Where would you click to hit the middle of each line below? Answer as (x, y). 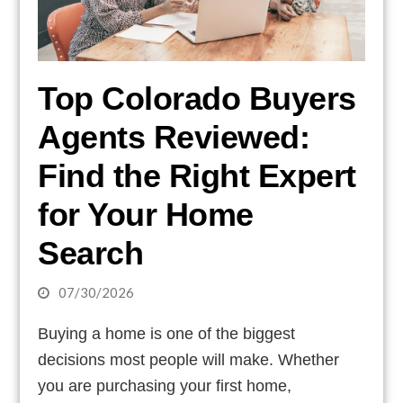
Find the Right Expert (197, 176)
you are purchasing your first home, (165, 386)
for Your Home (146, 215)
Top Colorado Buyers (197, 99)
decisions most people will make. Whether (189, 360)
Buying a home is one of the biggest (167, 334)
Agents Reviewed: (174, 138)
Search (91, 254)
